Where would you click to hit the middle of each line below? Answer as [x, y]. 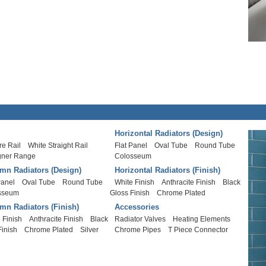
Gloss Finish [130, 193]
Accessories [137, 207]
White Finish [135, 182]
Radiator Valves [140, 219]
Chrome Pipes [138, 230]
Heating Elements [202, 219]
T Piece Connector [198, 230]
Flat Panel [131, 145]
